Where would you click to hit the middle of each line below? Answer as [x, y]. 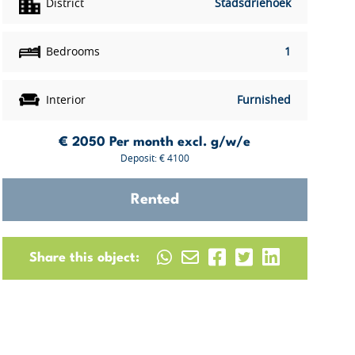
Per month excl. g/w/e [180, 142]
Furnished [263, 100]
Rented [155, 200]
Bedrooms [73, 52]
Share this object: [85, 258]
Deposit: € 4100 [155, 158]
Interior [65, 100]
